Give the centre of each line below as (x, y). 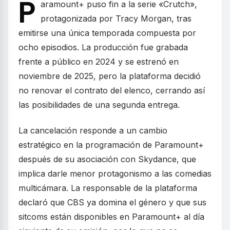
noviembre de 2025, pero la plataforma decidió (110, 76)
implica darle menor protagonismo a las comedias (115, 173)
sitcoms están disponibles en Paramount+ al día (111, 216)
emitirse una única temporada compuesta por (107, 33)
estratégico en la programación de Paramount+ (111, 145)
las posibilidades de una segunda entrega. (99, 104)
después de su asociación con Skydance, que (107, 159)
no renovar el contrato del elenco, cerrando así (112, 90)
